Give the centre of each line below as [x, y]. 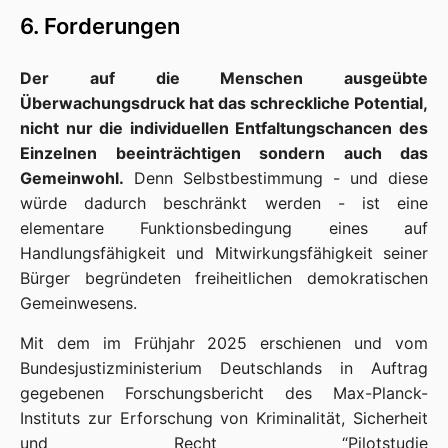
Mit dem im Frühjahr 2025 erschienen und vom [224, 343]
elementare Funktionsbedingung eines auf [224, 228]
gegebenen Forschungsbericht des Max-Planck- [224, 393]
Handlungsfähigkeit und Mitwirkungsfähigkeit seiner [224, 253]
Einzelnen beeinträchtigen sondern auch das [224, 153]
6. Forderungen [102, 26]
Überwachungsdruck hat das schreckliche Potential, [224, 103]
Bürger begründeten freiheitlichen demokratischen [224, 278]
